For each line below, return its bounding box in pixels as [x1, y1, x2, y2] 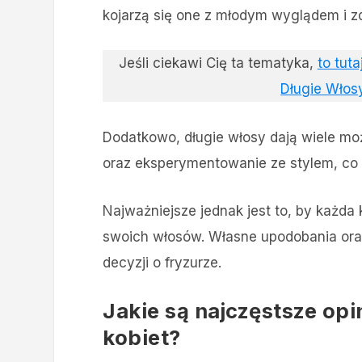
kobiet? [103, 325, 181, 350]
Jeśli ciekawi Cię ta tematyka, [118, 55, 318, 72]
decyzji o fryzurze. [103, 254, 222, 271]
